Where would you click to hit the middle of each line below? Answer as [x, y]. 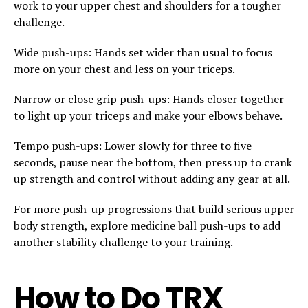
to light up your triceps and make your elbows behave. [148, 115]
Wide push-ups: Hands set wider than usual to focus [143, 52]
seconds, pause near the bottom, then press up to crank [153, 162]
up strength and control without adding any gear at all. [152, 178]
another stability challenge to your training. [123, 242]
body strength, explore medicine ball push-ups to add [147, 225]
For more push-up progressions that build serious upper [154, 209]
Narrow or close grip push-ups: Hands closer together [149, 99]
